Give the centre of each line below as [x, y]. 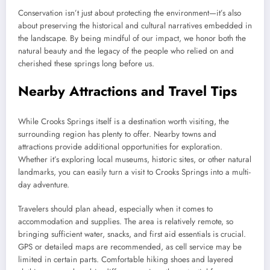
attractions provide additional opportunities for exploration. [120, 146]
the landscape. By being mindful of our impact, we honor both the [132, 39]
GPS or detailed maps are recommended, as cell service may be [130, 246]
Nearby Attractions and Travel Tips [127, 91]
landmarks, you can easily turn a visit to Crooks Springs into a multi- [134, 172]
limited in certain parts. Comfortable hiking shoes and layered [126, 259]
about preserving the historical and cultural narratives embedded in [135, 26]
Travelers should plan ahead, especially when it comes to [115, 209]
